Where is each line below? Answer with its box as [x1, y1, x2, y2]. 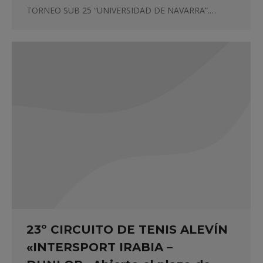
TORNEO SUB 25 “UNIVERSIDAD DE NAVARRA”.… [26, 5, 216, 16]
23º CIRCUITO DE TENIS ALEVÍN [26, 222, 228, 237]
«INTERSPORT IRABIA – [26, 240, 173, 255]
